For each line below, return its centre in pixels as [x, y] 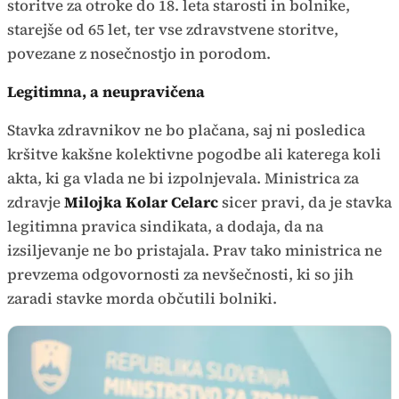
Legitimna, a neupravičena [106, 92]
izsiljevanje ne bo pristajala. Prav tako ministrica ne [195, 251]
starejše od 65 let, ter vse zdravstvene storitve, [173, 30]
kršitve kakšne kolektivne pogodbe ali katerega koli [194, 155]
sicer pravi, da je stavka [307, 203]
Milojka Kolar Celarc [143, 203]
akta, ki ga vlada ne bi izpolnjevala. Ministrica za [183, 179]
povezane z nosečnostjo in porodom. [139, 54]
